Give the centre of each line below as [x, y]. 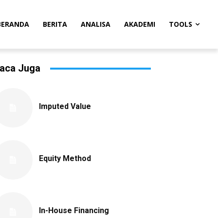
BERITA [55, 24]
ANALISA [96, 24]
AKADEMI [140, 24]
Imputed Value [65, 106]
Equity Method [65, 158]
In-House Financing [74, 210]
